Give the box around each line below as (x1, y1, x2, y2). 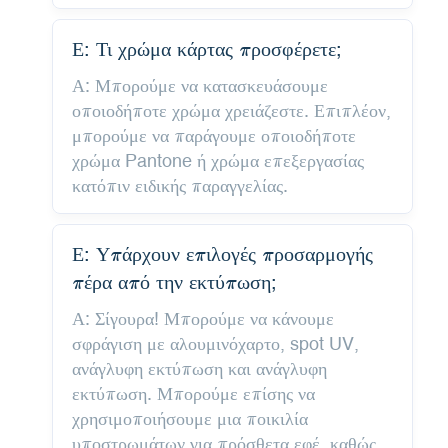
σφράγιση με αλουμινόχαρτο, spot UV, (71, 332, 359, 354)
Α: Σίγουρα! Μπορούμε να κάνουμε (71, 307, 334, 329)
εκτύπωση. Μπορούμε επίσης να (71, 382, 315, 404)
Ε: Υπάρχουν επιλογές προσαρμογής (71, 241, 373, 265)
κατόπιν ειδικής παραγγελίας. (71, 174, 288, 196)
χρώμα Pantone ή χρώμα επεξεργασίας (71, 149, 364, 171)
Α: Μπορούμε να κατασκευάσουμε (71, 74, 328, 96)
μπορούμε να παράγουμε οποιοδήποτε (71, 124, 356, 146)
